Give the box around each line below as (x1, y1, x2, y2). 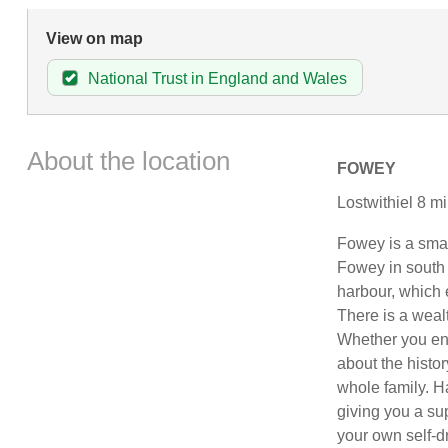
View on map (45, 29, 143, 47)
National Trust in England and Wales (87, 69, 347, 87)
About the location (26, 147, 230, 176)
